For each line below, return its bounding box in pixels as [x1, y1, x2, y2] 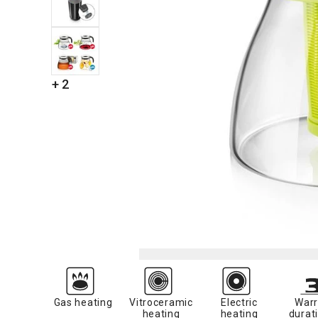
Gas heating [53, 297, 113, 308]
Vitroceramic [129, 297, 193, 308]
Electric [221, 297, 258, 308]
